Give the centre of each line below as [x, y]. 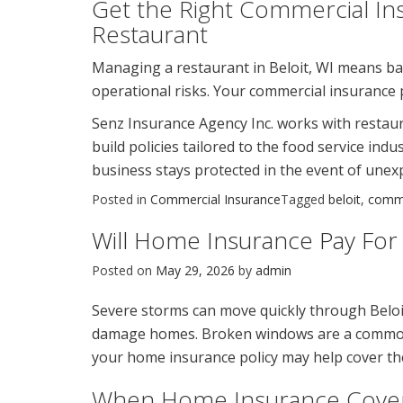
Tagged [304, 199]
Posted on [124, 270]
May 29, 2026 [195, 270]
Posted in [121, 199]
